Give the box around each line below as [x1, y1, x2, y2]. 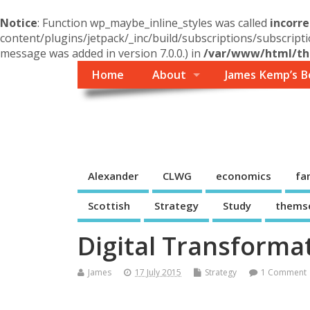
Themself [77, 102, 183, 137]
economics [216, 169, 271, 183]
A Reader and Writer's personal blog [77, 136, 221, 149]
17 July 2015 [135, 266, 181, 279]
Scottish [88, 198, 130, 212]
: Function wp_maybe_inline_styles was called [37, 15, 270, 30]
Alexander [88, 169, 138, 183]
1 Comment [261, 266, 307, 279]
